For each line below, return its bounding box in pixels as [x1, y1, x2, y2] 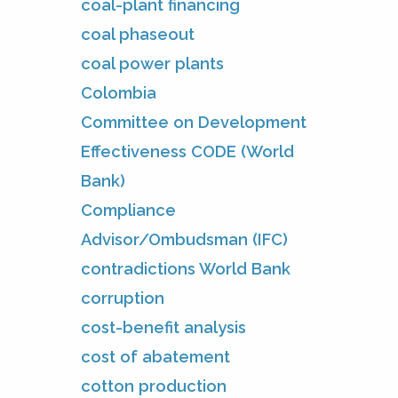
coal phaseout [81, 24, 195, 44]
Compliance [81, 200, 176, 219]
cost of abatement [81, 346, 230, 366]
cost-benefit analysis [81, 317, 246, 337]
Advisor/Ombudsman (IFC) [81, 229, 288, 249]
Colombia [81, 83, 156, 102]
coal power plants [81, 53, 224, 73]
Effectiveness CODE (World [81, 141, 294, 161]
